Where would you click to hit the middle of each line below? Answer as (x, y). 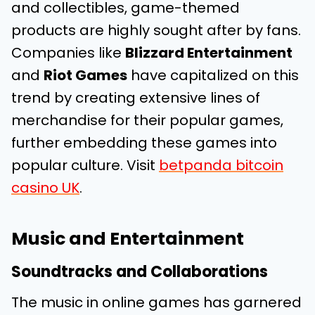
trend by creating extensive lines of (136, 98)
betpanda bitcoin (221, 165)
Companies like (68, 53)
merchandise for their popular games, (147, 120)
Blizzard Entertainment (209, 53)
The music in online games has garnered (156, 302)
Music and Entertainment (128, 238)
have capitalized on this (213, 75)
